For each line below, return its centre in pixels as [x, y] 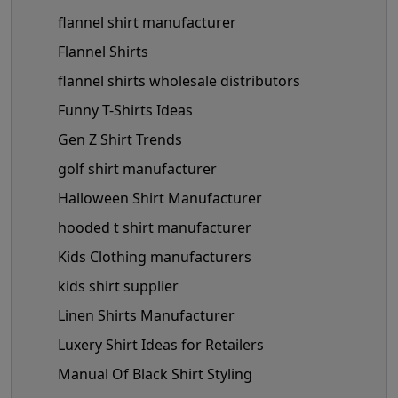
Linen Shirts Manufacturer [146, 315]
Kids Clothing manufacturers [155, 256]
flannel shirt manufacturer [147, 22]
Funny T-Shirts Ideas [125, 110]
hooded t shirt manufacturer [155, 227]
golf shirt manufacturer [137, 168]
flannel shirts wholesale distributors [179, 80]
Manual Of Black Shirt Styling [155, 374]
